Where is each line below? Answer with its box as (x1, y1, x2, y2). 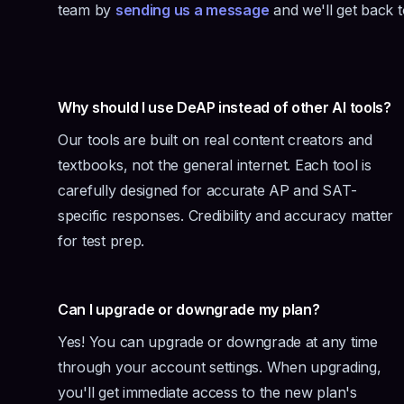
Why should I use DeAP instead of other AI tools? (58, 98, 391, 116)
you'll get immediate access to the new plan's (58, 383, 357, 401)
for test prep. (58, 232, 145, 250)
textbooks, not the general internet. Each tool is (58, 156, 372, 174)
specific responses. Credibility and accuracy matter (58, 207, 394, 225)
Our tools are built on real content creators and (58, 131, 372, 149)
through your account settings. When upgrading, (58, 358, 381, 376)
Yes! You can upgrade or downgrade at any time (58, 333, 378, 351)
